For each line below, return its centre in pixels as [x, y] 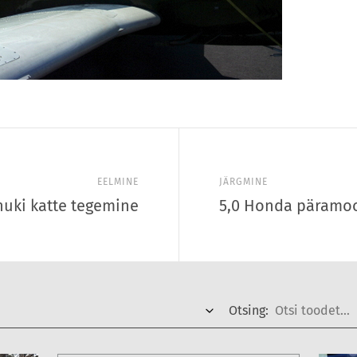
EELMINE [118, 182]
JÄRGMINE [243, 182]
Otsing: [249, 310]
